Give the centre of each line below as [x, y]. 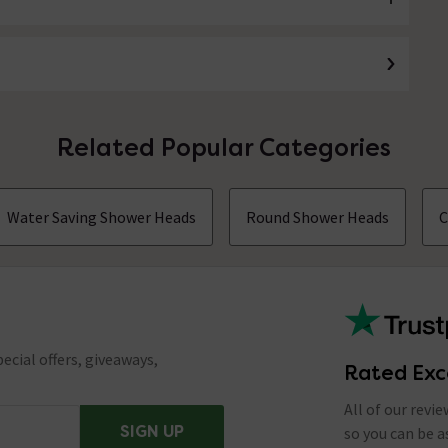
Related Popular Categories [223, 147]
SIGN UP [152, 431]
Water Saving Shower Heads [102, 216]
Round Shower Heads [318, 216]
